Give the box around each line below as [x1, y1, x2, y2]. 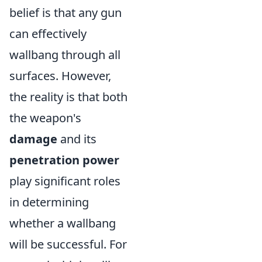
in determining [9, 194, 89, 210]
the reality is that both [9, 89, 127, 105]
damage [9, 131, 57, 147]
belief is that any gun [9, 5, 122, 20]
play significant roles [9, 173, 120, 189]
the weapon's [9, 110, 81, 126]
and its [57, 131, 96, 147]
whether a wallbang [9, 215, 116, 231]
